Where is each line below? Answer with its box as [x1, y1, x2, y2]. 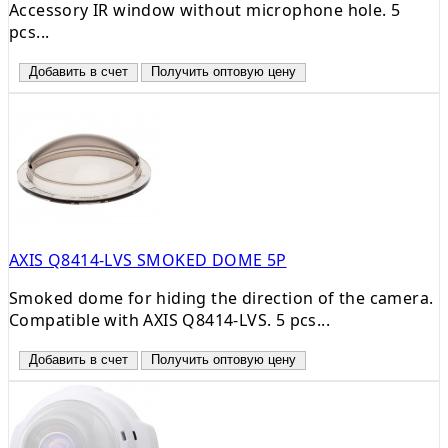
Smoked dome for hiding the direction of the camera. [9, 286, 434, 309]
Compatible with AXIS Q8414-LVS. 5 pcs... [9, 308, 330, 331]
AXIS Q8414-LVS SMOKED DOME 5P [9, 248, 287, 271]
